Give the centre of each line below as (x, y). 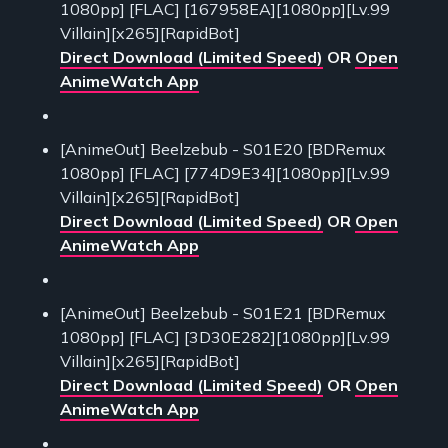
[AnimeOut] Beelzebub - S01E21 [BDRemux (223, 313)
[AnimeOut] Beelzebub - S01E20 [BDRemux (223, 149)
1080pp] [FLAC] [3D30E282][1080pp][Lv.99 (225, 337)
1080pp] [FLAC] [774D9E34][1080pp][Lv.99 (225, 173)
